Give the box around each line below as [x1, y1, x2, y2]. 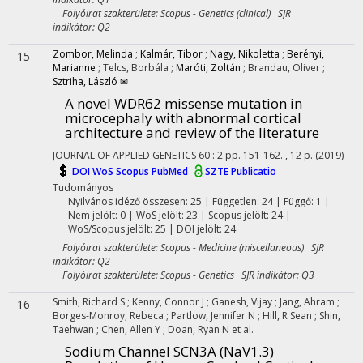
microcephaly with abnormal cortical [65, 109, 301, 127]
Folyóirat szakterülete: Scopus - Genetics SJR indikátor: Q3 [53, 268, 314, 282]
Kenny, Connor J [132, 295, 207, 309]
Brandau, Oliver [248, 61, 322, 75]
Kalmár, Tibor [140, 47, 203, 61]
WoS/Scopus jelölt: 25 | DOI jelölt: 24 [67, 222, 236, 236]
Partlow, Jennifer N [171, 309, 258, 322]
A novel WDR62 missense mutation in [65, 94, 302, 113]
